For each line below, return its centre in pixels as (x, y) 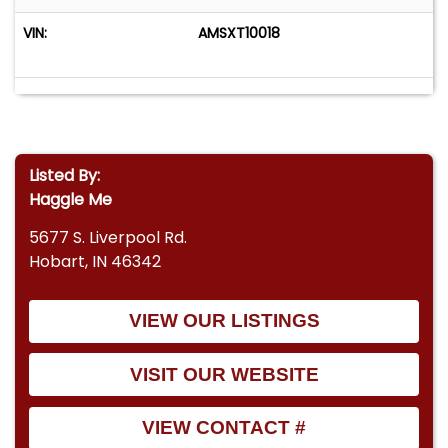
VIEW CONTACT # (224, 428)
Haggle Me (71, 199)
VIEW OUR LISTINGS (224, 321)
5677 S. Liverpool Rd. (108, 238)
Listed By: (65, 175)
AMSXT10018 (239, 33)
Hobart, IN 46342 (95, 262)
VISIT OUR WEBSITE (224, 374)
